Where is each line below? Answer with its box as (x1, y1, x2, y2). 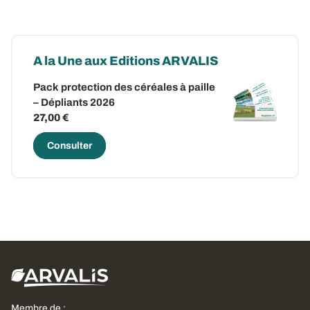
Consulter (47, 140, 92, 151)
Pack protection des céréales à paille (33, 81, 215, 93)
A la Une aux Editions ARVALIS (33, 53, 219, 68)
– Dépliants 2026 (33, 96, 115, 108)
